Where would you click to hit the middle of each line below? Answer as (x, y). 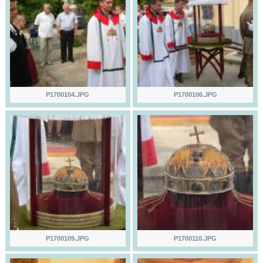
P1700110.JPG (195, 238)
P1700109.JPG (68, 238)
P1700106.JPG (195, 95)
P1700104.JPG (68, 95)
